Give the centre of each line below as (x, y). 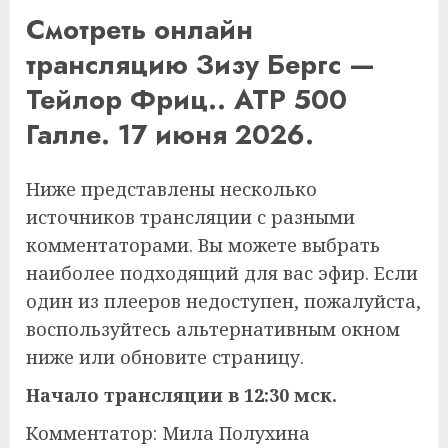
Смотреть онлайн (139, 30)
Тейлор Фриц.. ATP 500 (186, 100)
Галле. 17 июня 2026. (170, 135)
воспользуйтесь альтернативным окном (213, 328)
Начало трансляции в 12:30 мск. (181, 394)
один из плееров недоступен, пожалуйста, (223, 300)
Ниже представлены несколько (171, 188)
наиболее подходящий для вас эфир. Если (222, 272)
